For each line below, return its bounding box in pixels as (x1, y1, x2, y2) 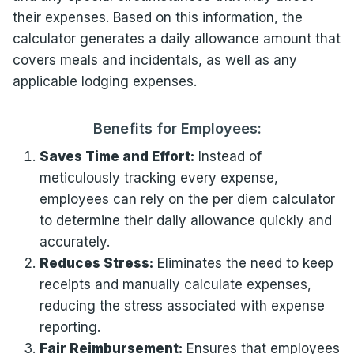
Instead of (194, 149, 262, 164)
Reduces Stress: (39, 255, 153, 271)
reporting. (39, 319, 100, 335)
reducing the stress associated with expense (39, 298, 325, 314)
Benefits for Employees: (92, 120, 262, 137)
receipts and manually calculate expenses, (39, 277, 311, 292)
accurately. (39, 234, 110, 250)
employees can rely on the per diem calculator (39, 191, 335, 207)
